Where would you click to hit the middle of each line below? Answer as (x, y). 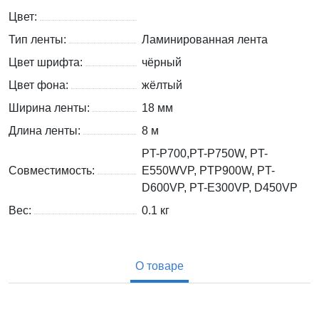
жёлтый (162, 85)
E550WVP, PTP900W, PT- (208, 171)
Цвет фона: (40, 85)
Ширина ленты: (51, 108)
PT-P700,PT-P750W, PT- (205, 154)
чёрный (162, 63)
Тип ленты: (39, 40)
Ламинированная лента (205, 40)
